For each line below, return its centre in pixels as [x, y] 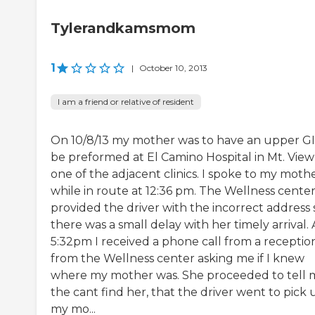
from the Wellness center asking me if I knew [178, 259]
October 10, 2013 [173, 68]
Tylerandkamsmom [123, 28]
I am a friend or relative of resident [126, 102]
